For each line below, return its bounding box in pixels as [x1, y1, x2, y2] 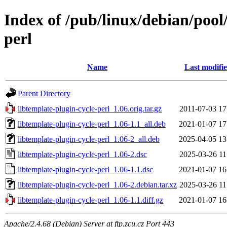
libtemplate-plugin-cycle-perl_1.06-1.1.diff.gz [18, 195, 163, 204]
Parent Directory [18, 89, 70, 98]
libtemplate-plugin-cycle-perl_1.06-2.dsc [18, 149, 147, 159]
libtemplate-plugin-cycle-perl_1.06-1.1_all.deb [18, 119, 166, 128]
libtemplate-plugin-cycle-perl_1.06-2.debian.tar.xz [18, 180, 177, 189]
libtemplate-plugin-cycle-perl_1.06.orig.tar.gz [18, 104, 162, 113]
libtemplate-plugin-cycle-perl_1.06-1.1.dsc [18, 165, 153, 174]
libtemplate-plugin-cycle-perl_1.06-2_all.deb [18, 134, 160, 143]
